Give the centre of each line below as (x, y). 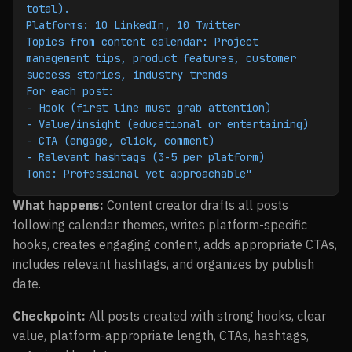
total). (48, 9)
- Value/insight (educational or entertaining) (167, 124)
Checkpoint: (49, 316)
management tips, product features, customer (161, 58)
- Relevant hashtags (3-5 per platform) (145, 157)
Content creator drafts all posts (196, 205)
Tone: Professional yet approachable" (139, 174)
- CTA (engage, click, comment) (120, 141)
